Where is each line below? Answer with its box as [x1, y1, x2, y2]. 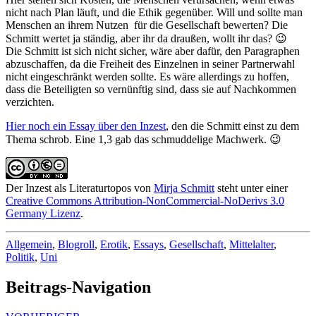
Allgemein [6, 238, 52, 250]
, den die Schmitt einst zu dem [166, 119, 299, 132]
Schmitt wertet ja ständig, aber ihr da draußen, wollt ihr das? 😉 [6, 32, 287, 44]
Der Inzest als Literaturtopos [6, 181, 131, 194]
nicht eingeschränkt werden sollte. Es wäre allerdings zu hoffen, [6, 70, 289, 83]
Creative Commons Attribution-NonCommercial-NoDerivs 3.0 [6, 194, 284, 207]
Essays [133, 238, 164, 250]
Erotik [100, 238, 128, 250]
